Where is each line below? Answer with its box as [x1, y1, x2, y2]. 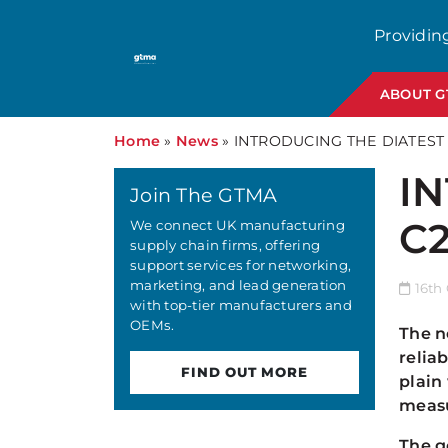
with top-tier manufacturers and [130, 297, 352, 313]
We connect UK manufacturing [130, 217, 345, 233]
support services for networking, [130, 257, 352, 273]
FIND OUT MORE [181, 364, 308, 380]
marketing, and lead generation [130, 277, 347, 293]
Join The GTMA [130, 183, 278, 207]
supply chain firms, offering [130, 237, 321, 253]
